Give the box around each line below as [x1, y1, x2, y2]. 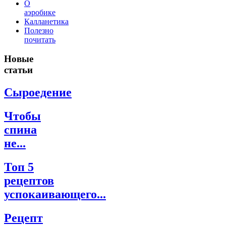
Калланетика [24, 17, 69, 26]
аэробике [24, 8, 55, 17]
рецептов [4, 174, 54, 188]
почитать [24, 35, 55, 44]
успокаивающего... [4, 188, 106, 201]
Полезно [24, 26, 53, 35]
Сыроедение [4, 86, 72, 99]
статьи [4, 65, 33, 76]
